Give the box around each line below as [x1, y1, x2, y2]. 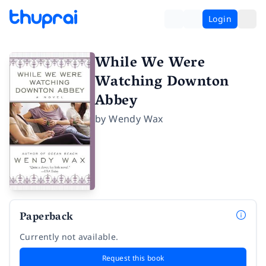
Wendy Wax [109, 112, 163, 125]
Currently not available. [20, 231, 119, 243]
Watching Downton [95, 69, 229, 96]
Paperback [20, 208, 74, 229]
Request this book [102, 253, 164, 264]
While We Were [95, 50, 205, 77]
